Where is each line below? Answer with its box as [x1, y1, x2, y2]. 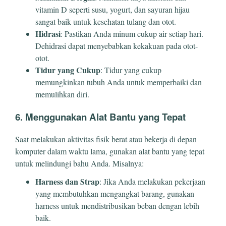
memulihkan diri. [35, 88, 89, 99]
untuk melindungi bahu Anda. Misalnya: [15, 158, 144, 169]
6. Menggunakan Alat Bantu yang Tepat [15, 109, 186, 124]
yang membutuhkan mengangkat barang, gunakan [35, 188, 194, 199]
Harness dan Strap [35, 176, 99, 188]
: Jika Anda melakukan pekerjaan [99, 176, 205, 187]
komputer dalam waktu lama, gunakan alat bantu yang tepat [15, 146, 204, 157]
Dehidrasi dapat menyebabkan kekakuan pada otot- [35, 40, 198, 51]
